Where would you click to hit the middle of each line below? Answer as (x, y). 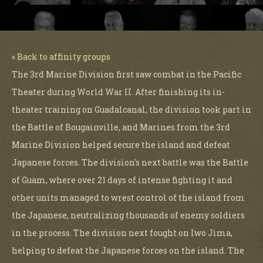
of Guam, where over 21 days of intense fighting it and (122, 180)
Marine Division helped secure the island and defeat (121, 144)
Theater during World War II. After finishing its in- (118, 92)
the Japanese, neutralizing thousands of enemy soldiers (128, 215)
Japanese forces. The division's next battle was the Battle (130, 162)
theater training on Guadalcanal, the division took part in (131, 109)
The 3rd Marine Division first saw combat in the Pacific (127, 74)
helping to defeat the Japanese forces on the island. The (128, 250)
